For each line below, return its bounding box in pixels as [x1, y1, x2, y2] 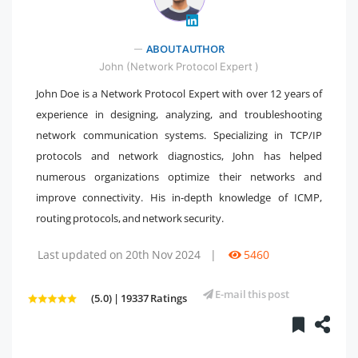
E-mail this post [213, 286, 289, 301]
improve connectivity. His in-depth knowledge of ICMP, [36, 189, 322, 205]
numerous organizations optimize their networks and [36, 169, 322, 184]
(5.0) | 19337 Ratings [91, 290, 187, 305]
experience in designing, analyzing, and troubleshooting [36, 106, 322, 121]
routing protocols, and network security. [36, 210, 224, 225]
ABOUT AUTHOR [145, 41, 225, 56]
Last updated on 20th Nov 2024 [38, 246, 201, 262]
